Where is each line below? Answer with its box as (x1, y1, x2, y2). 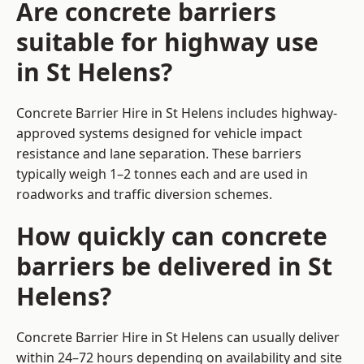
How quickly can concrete (16, 219, 327, 253)
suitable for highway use (16, 25, 318, 59)
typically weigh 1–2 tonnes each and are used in (16, 165, 308, 184)
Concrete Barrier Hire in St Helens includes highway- (16, 104, 337, 123)
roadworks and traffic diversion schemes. (16, 185, 272, 204)
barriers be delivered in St (16, 249, 332, 284)
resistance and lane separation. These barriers (16, 145, 301, 163)
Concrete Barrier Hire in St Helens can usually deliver (16, 328, 340, 347)
